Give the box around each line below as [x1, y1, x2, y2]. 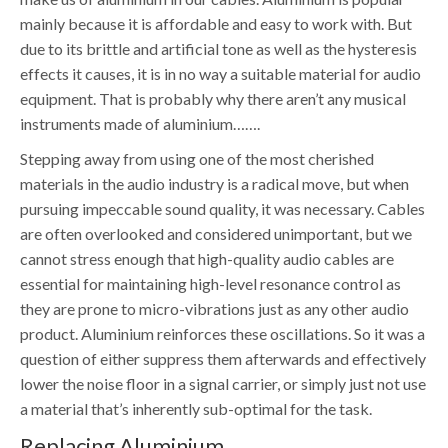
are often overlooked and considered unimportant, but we [20, 224, 412, 244]
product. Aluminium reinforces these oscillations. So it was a [20, 324, 425, 344]
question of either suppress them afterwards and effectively [20, 349, 426, 369]
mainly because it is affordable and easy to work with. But [20, 14, 412, 34]
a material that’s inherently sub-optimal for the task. [20, 399, 372, 419]
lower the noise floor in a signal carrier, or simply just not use [20, 374, 426, 394]
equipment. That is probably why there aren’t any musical [20, 89, 406, 109]
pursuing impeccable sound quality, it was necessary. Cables [20, 199, 425, 219]
